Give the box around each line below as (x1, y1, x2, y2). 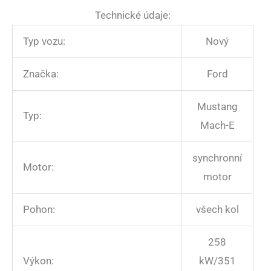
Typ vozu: (23, 35, 65, 48)
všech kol (195, 203, 239, 216)
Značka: (23, 68, 59, 80)
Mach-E (200, 119, 235, 132)
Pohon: (23, 203, 55, 216)
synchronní (192, 152, 242, 165)
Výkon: (23, 255, 54, 267)
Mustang (197, 100, 238, 113)
